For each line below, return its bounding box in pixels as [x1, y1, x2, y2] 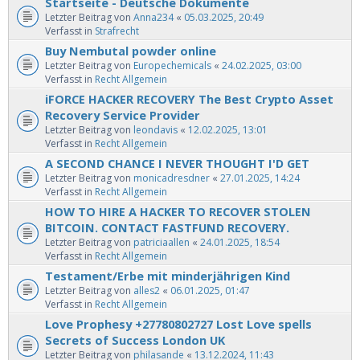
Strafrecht [95, 24, 139, 39]
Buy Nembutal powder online [45, 43, 216, 59]
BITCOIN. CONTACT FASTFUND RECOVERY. [45, 219, 289, 236]
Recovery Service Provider [45, 107, 203, 124]
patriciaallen [133, 235, 190, 250]
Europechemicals [133, 59, 211, 73]
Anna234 [133, 10, 174, 25]
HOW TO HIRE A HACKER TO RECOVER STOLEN [45, 203, 311, 220]
